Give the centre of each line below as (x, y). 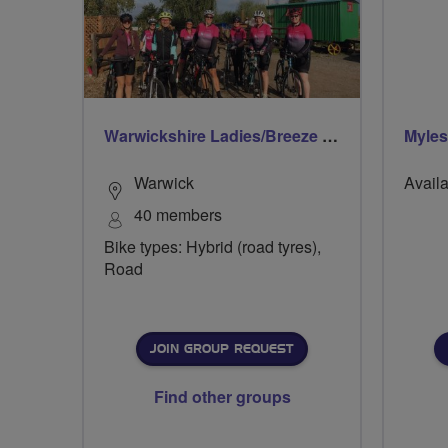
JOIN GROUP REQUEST (221, 349)
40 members (178, 214)
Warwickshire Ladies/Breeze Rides (330, 135)
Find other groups (222, 396)
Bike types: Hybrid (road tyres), (212, 246)
